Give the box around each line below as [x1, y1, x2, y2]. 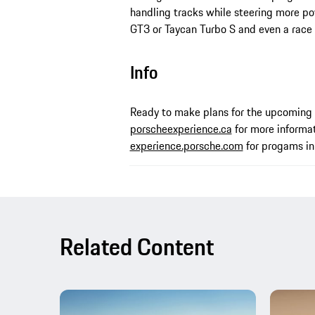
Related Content [60, 229, 214, 264]
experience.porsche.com [129, 136, 243, 154]
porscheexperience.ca [129, 120, 232, 137]
